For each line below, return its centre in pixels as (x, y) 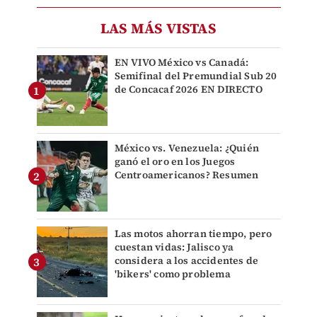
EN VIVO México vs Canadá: (181, 63)
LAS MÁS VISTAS (158, 29)
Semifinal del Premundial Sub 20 (196, 76)
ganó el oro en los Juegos (175, 162)
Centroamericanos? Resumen (186, 175)
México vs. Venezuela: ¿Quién (187, 148)
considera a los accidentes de (186, 261)
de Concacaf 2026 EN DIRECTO (188, 90)
